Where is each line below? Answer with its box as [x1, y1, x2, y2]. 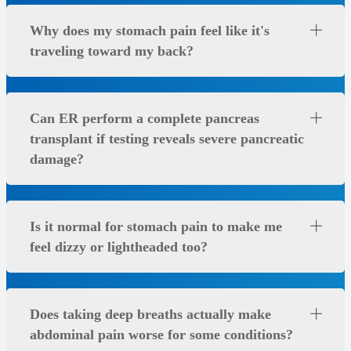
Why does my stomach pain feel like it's [30, 23, 270, 39]
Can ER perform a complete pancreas [30, 110, 259, 127]
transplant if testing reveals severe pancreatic [30, 131, 304, 147]
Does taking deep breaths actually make [30, 306, 271, 323]
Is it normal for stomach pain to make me [30, 219, 282, 235]
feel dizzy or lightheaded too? [30, 239, 208, 255]
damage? [30, 151, 84, 168]
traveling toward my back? [30, 43, 194, 60]
